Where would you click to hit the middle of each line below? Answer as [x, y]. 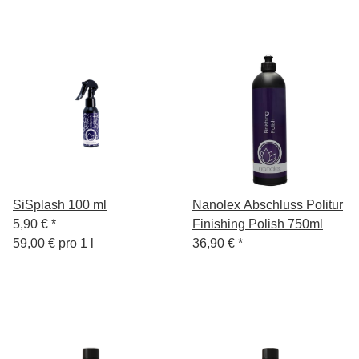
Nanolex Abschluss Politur [268, 204]
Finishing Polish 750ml [258, 224]
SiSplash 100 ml [60, 204]
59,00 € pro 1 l [53, 243]
